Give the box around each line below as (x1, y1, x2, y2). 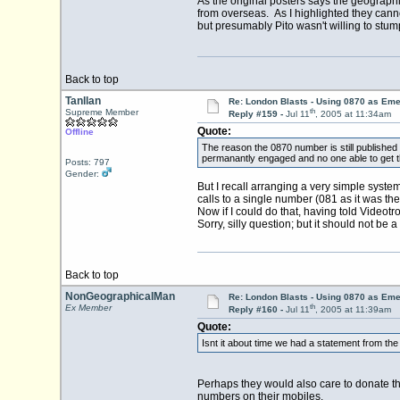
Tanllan (64, 95, 101, 107)
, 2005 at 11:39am (314, 304, 391, 315)
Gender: (64, 169, 102, 179)
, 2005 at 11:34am (314, 109, 391, 120)
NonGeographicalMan (64, 290, 175, 303)
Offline (64, 127, 94, 137)
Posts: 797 (64, 157, 110, 167)
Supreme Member (64, 107, 138, 117)
